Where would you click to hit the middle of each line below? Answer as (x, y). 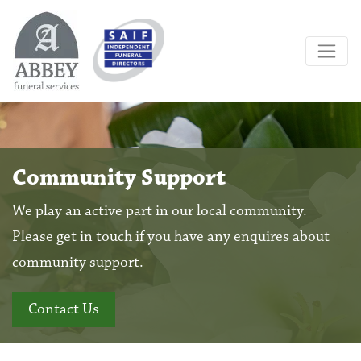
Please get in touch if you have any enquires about (171, 237)
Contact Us (64, 309)
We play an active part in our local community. (160, 211)
